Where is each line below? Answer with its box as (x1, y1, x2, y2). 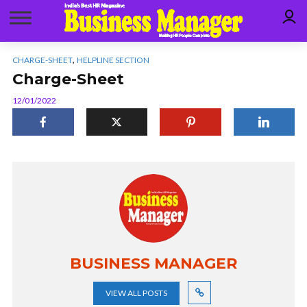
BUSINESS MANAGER (70, 254, 237, 273)
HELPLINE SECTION (77, 55, 149, 65)
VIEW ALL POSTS (106, 288, 167, 298)
